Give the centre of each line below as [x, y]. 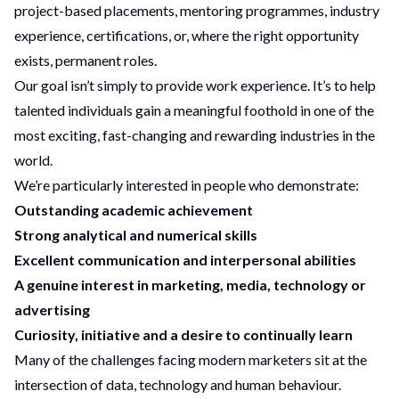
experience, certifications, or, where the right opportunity [187, 35]
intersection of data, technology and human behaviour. [178, 384]
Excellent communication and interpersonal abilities [185, 260]
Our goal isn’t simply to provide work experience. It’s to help [195, 85]
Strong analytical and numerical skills [136, 235]
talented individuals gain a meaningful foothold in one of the [194, 110]
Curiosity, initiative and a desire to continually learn [183, 334]
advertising [52, 309]
